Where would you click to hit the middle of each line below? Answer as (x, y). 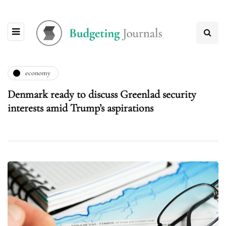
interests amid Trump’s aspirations (80, 108)
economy (38, 73)
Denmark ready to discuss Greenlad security (102, 94)
